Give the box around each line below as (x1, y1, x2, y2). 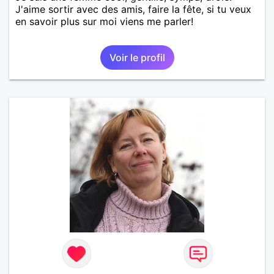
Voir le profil (109, 51, 165, 64)
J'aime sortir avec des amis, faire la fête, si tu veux (15, 2, 251, 15)
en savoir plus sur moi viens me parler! (15, 15, 193, 28)
